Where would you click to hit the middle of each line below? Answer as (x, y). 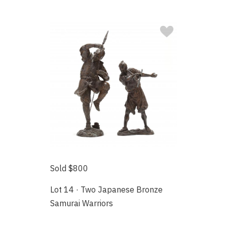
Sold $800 (69, 168)
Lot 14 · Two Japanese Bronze (107, 189)
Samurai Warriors (82, 203)
